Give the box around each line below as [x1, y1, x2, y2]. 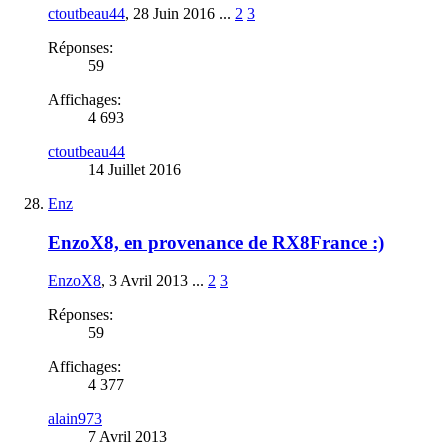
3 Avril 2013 [109, 272, 188, 290]
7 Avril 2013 [88, 428, 167, 446]
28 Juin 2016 [133, 4, 215, 22]
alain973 [48, 410, 102, 428]
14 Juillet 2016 [88, 160, 181, 178]
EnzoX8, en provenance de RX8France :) [48, 231, 384, 253]
